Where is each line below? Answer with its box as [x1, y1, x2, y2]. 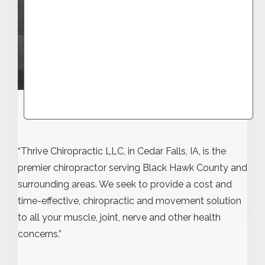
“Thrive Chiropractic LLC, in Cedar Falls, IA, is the [18, 145, 226, 157]
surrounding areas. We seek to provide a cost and [18, 178, 232, 190]
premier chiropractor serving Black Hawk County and [18, 161, 247, 173]
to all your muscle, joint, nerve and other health [18, 211, 221, 223]
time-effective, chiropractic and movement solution [18, 195, 241, 206]
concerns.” [18, 228, 62, 240]
